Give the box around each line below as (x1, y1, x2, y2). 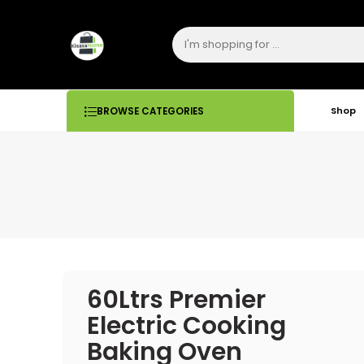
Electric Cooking (87, 309, 286, 342)
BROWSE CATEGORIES (97, 105, 204, 118)
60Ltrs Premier (87, 283, 266, 316)
